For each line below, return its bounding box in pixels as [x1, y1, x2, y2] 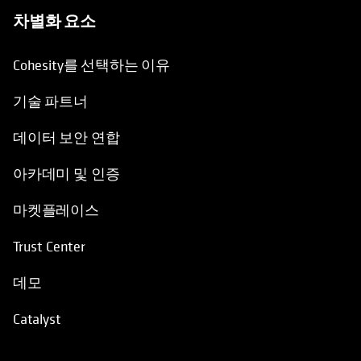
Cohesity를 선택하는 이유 [13, 55, 170, 74]
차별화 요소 [13, 9, 96, 31]
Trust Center [13, 236, 85, 255]
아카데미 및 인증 [13, 164, 120, 183]
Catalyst [13, 309, 61, 328]
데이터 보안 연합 [13, 127, 120, 147]
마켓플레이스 [13, 200, 99, 219]
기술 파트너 [13, 91, 88, 110]
